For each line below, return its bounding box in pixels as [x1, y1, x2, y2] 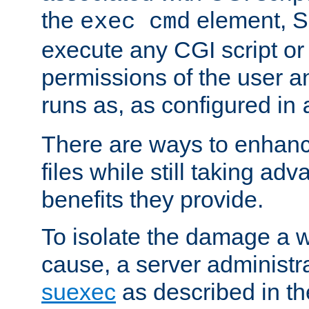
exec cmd [80, 8, 190, 35]
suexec [41, 278, 116, 305]
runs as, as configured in [41, 91, 302, 118]
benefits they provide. [41, 186, 263, 212]
